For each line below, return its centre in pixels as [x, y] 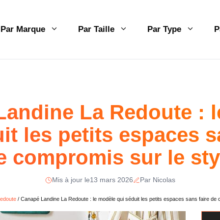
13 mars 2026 [111, 180]
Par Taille [96, 29]
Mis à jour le [71, 180]
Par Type [164, 29]
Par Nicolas [157, 180]
